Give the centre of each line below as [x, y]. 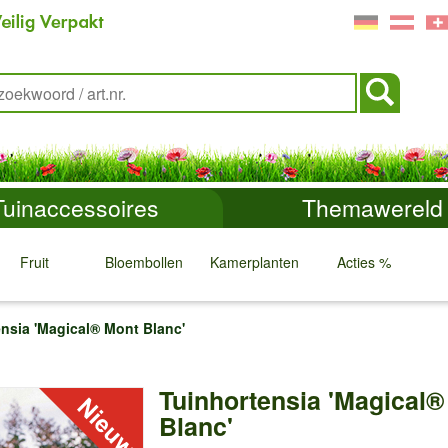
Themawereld [372, 207]
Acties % [364, 262]
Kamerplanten [254, 262]
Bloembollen [144, 262]
